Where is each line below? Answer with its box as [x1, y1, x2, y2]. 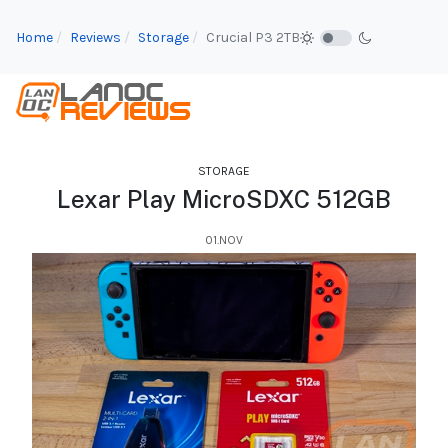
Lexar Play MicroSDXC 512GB [57, 185, 391, 214]
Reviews [70, 28, 121, 46]
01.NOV [205, 233, 243, 248]
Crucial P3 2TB [206, 28, 300, 46]
